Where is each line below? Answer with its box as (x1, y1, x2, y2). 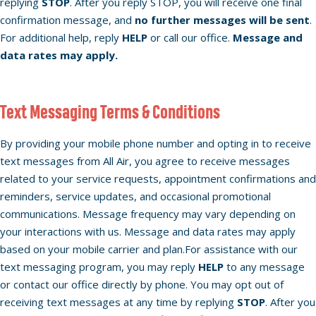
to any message (224, 260, 305, 274)
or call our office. (147, 30, 233, 44)
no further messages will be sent (135, 13, 310, 27)
